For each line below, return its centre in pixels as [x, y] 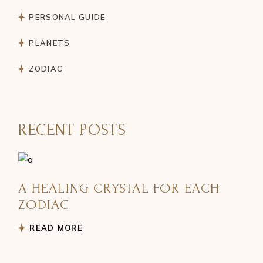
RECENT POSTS [73, 130]
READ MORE [56, 227]
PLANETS [50, 43]
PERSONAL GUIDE [67, 17]
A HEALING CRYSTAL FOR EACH [119, 188]
